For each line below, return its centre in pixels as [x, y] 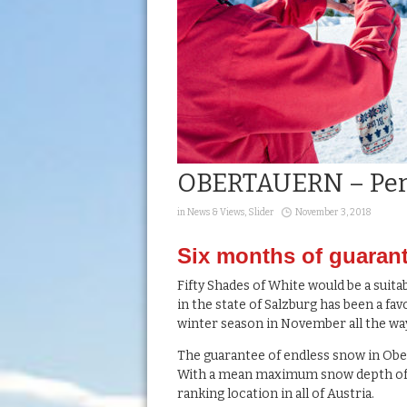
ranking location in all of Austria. [275, 393]
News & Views [215, 212]
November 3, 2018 [333, 212]
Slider [261, 212]
